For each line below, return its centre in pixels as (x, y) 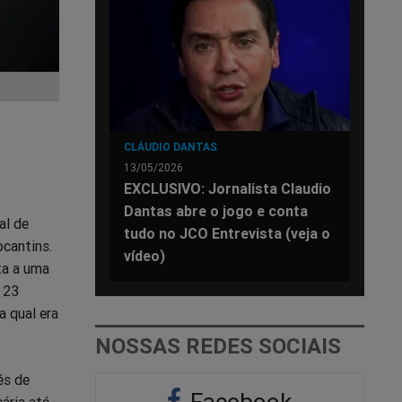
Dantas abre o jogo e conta (216, 210)
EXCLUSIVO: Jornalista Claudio (227, 188)
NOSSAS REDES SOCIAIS (218, 345)
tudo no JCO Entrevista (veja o (227, 233)
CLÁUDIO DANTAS (170, 146)
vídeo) (144, 255)
